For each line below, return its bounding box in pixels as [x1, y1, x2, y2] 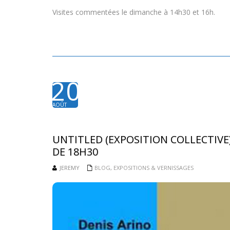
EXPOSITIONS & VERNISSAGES [113, 163, 194, 171]
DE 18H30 [52, 144, 98, 159]
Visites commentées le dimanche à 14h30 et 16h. [52, 7, 215, 17]
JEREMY [60, 163, 80, 171]
